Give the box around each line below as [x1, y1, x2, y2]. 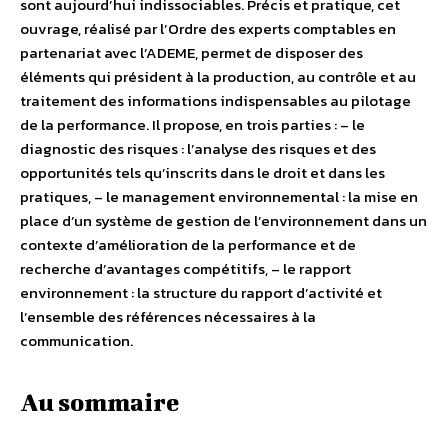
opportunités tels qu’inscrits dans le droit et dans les [20, 161, 385, 185]
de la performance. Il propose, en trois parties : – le [20, 113, 365, 137]
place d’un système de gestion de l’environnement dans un [20, 209, 427, 233]
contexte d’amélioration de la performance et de [20, 233, 356, 257]
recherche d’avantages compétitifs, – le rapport [20, 257, 351, 281]
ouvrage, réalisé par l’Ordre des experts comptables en [20, 17, 396, 41]
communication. [20, 329, 133, 353]
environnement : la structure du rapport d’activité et [20, 281, 382, 305]
